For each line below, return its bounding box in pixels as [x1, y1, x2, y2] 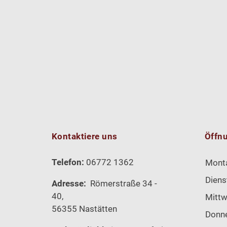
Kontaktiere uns [52, 131, 118, 142]
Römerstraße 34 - [88, 178, 157, 188]
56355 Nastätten [52, 203, 117, 214]
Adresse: [52, 178, 88, 188]
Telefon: [52, 157, 86, 167]
